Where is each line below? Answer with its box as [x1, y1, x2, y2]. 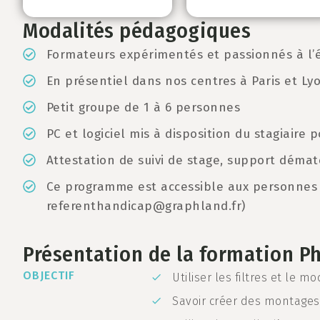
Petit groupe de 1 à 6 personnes [46, 100, 240, 115]
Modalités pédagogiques [23, 18, 251, 44]
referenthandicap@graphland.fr [46, 199, 241, 214]
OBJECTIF [23, 269, 75, 282]
